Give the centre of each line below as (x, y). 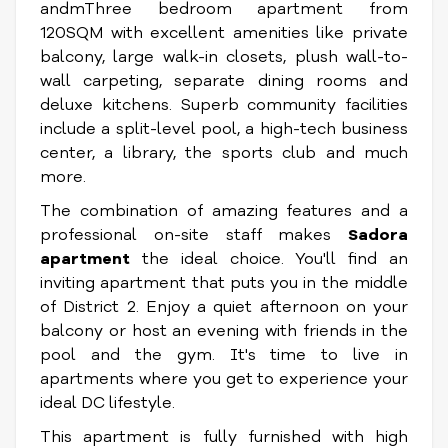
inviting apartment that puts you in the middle (224, 283)
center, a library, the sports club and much (224, 153)
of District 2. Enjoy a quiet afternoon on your (224, 307)
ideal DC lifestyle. (107, 403)
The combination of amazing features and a (224, 211)
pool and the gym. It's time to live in (224, 355)
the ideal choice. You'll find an (269, 259)
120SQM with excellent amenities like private (224, 33)
